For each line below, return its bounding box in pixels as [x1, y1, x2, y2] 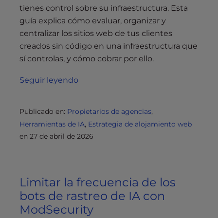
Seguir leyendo [19, 75, 78, 85]
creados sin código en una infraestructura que [19, 41, 198, 51]
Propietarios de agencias [67, 107, 151, 116]
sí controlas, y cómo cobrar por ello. [19, 54, 154, 64]
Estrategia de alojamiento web [88, 120, 192, 129]
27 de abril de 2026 [30, 132, 93, 141]
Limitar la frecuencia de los [19, 175, 176, 190]
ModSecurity [19, 202, 93, 217]
